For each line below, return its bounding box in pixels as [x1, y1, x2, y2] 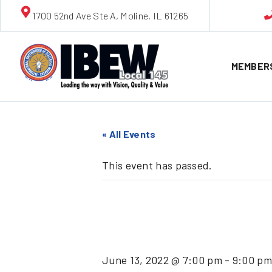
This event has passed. [102, 158, 212, 172]
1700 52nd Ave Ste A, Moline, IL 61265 [32, 9, 189, 21]
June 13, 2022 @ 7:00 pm [102, 253, 222, 267]
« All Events [102, 127, 156, 140]
